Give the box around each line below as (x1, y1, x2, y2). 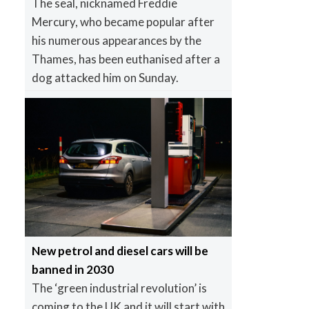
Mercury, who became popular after (31, 14, 215, 30)
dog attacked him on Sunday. (31, 70, 179, 86)
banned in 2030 (31, 262, 114, 277)
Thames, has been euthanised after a (31, 52, 220, 67)
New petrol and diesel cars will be (31, 243, 208, 259)
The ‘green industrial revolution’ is (31, 281, 207, 296)
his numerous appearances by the (31, 33, 201, 48)
